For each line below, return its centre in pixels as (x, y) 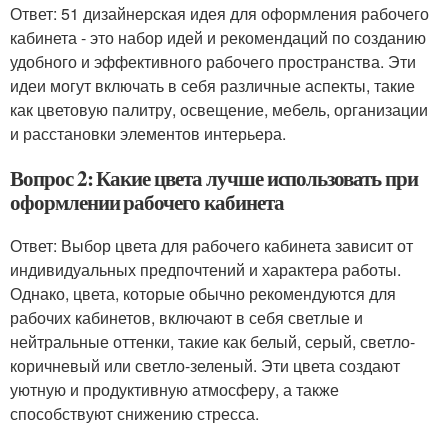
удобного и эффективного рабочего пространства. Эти (213, 61)
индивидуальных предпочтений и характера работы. (205, 269)
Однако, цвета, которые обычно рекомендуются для (203, 293)
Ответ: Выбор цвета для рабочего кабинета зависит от (211, 245)
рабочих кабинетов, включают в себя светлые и (186, 317)
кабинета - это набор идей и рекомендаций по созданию (218, 37)
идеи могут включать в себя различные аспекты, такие (212, 85)
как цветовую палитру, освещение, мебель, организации (219, 109)
